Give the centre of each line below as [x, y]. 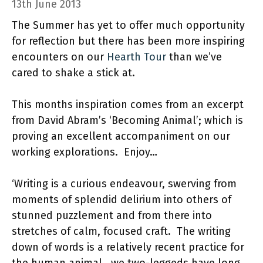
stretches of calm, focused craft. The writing [121, 231]
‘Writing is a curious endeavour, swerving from [124, 184]
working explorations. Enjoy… [85, 152]
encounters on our [59, 57]
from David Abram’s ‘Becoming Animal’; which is [127, 120]
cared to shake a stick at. [73, 73]
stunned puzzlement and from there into [112, 215]
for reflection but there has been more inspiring [128, 41]
